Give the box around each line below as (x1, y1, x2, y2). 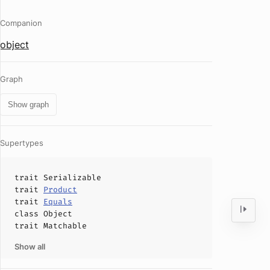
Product (43, 184, 77, 195)
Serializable (43, 172, 101, 183)
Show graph (8, 100, 49, 109)
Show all (14, 242, 45, 251)
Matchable (43, 221, 87, 231)
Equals (43, 196, 72, 207)
